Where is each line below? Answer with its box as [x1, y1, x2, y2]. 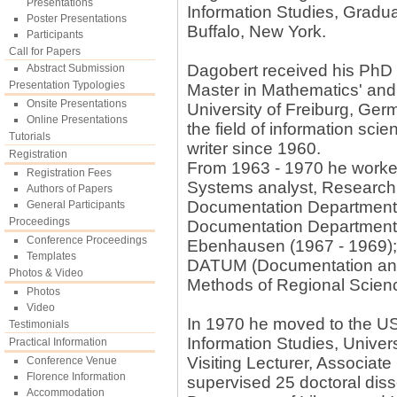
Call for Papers [9, 45, 81, 58]
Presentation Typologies [9, 79, 125, 91]
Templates [27, 250, 76, 262]
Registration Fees [27, 167, 112, 179]
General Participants [27, 198, 125, 211]
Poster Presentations [27, 12, 127, 25]
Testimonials [9, 318, 69, 331]
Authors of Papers [27, 183, 113, 195]
